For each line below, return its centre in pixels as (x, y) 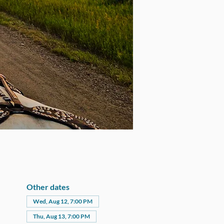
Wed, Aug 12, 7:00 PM (62, 201)
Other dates (48, 187)
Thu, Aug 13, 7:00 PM (61, 216)
